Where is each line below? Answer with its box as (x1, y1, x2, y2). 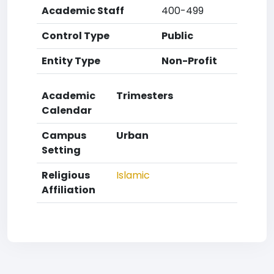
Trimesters (116, 89, 173, 103)
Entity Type (42, 54, 100, 68)
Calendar (42, 103, 92, 117)
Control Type (42, 29, 109, 43)
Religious (42, 168, 90, 182)
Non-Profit (161, 54, 217, 68)
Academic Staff (42, 4, 124, 18)
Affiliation (42, 183, 95, 197)
